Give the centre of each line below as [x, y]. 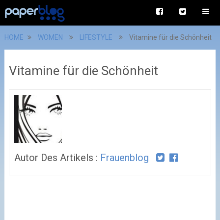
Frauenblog [124, 157]
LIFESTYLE [96, 37]
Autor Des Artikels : [57, 157]
